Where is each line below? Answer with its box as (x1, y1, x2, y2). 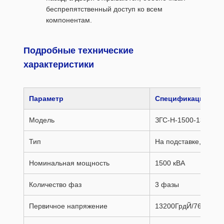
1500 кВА (155, 159, 185, 167)
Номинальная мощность (29, 159, 109, 167)
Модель (29, 116, 54, 124)
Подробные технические (23, 45, 133, 55)
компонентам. (46, 16, 92, 24)
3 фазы (155, 180, 179, 188)
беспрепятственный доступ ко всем (46, 5, 162, 13)
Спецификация (155, 94, 208, 102)
